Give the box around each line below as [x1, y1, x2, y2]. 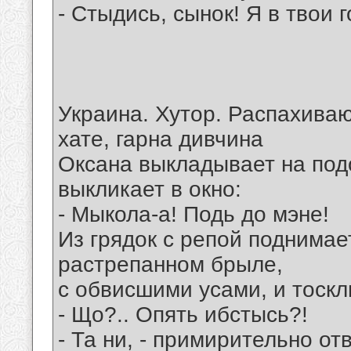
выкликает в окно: [58, 177, 241, 202]
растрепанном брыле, [58, 252, 283, 277]
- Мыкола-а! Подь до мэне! [58, 202, 329, 227]
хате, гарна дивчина [58, 127, 263, 152]
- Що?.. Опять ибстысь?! [58, 302, 308, 327]
